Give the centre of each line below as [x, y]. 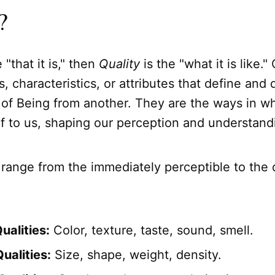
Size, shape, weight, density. [136, 255]
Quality [119, 64]
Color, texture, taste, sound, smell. [152, 230]
